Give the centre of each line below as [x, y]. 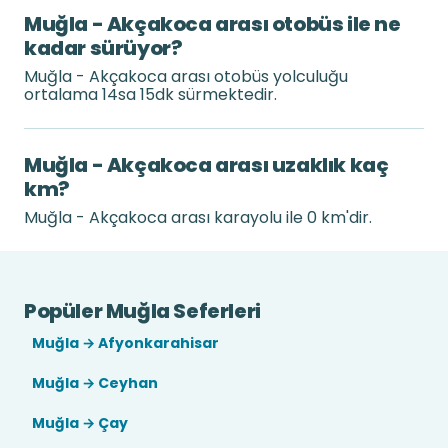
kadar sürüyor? [103, 48]
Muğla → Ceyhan [95, 383]
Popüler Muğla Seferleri [142, 311]
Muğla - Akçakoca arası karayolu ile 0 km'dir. [198, 217]
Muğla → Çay [80, 423]
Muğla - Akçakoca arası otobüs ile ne [212, 24]
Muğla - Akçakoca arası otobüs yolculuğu [186, 76]
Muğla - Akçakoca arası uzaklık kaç [206, 165]
